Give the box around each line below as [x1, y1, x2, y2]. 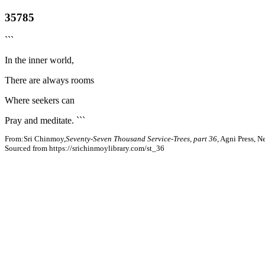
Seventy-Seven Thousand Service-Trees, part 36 [66, 134, 217, 143]
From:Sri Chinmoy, [5, 134, 66, 143]
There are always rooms [5, 75, 94, 86]
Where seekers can [5, 95, 75, 106]
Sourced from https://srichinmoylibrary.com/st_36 [5, 143, 164, 153]
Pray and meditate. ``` [5, 115, 85, 126]
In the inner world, [5, 55, 74, 66]
